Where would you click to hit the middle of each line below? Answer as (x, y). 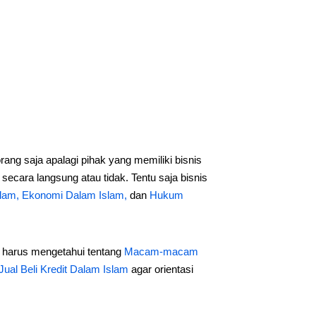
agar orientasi (160, 269)
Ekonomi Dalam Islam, (75, 195)
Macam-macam (161, 251)
